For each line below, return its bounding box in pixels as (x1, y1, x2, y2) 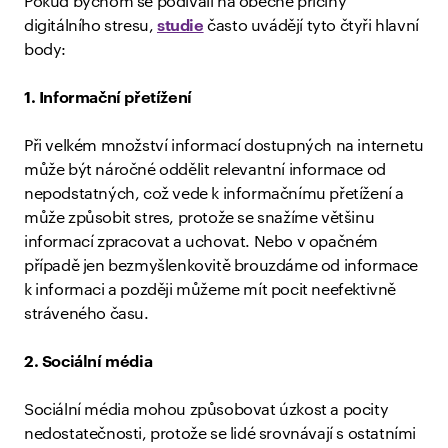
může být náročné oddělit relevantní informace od (24, 162, 386, 178)
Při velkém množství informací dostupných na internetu (24, 138, 424, 154)
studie (157, 18, 204, 34)
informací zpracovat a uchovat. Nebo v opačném (24, 234, 379, 250)
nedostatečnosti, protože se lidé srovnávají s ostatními (24, 426, 417, 442)
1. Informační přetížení (24, 90, 192, 106)
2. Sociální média (24, 354, 153, 370)
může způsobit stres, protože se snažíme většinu (24, 210, 375, 226)
